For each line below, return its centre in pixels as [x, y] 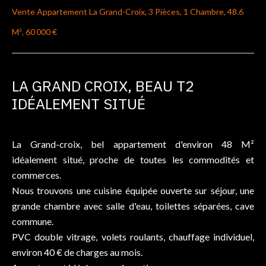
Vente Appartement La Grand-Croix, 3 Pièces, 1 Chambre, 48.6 [128, 12]
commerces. [37, 175]
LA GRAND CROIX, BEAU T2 [103, 86]
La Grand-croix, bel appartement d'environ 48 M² [133, 144]
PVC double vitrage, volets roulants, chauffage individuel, [133, 237]
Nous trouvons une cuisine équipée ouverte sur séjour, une [133, 190]
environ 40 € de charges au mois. [77, 252]
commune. [33, 221]
